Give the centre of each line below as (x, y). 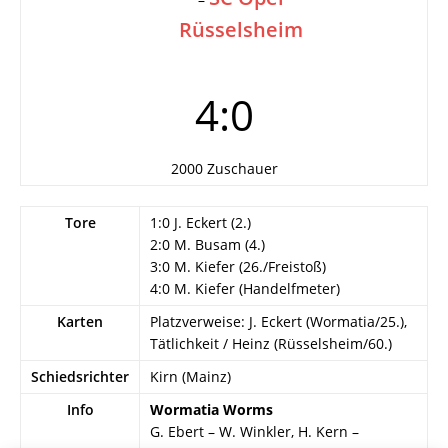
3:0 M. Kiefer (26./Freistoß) (238, 266)
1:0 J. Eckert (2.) (200, 222)
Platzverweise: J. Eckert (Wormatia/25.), (278, 321)
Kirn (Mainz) (190, 376)
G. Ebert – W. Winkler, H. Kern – (254, 431)
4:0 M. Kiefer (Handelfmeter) (245, 288)
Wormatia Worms (211, 409)
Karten (80, 321)
